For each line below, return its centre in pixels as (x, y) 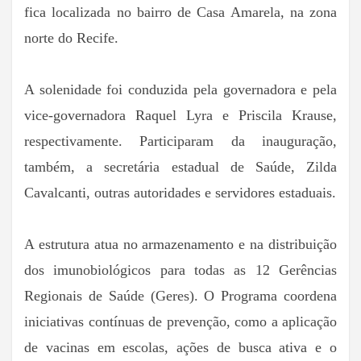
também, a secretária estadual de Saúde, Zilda (180, 167)
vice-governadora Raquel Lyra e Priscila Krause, (180, 116)
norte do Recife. (71, 38)
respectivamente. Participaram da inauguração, (180, 141)
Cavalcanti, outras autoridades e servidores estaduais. (180, 193)
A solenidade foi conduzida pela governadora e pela (180, 90)
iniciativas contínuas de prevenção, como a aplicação (180, 322)
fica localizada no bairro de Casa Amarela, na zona (180, 12)
